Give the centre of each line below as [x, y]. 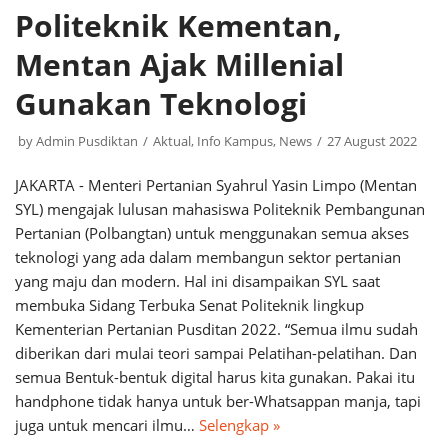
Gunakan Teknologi [161, 103]
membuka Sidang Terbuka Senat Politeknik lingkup [189, 305]
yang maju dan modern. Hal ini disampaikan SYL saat [197, 281]
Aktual [172, 141]
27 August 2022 [372, 141]
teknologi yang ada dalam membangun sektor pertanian [208, 257]
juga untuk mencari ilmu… [107, 425]
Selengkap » [239, 425]
